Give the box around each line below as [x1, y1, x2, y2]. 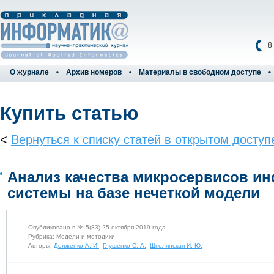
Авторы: [28, 242, 54, 250]
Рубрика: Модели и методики [28, 233, 115, 240]
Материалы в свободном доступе [139, 68, 261, 76]
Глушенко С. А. [103, 242, 146, 250]
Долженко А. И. [54, 242, 99, 250]
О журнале [10, 68, 49, 76]
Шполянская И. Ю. [150, 242, 202, 250]
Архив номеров [66, 68, 122, 76]
